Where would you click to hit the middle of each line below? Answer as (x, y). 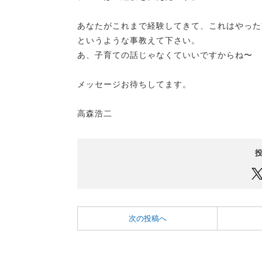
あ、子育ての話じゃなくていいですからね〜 (165, 55)
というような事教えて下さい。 (139, 40)
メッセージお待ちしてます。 (134, 84)
